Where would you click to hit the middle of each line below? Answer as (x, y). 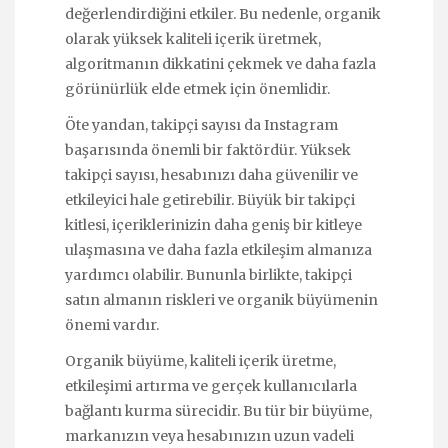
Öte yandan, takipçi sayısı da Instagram (201, 124)
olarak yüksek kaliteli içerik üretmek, (193, 38)
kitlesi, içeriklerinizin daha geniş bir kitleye (213, 224)
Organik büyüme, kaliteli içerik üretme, (200, 361)
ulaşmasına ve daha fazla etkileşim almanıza (218, 249)
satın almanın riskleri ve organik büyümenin (221, 299)
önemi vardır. (112, 324)
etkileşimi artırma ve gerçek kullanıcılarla (211, 386)
